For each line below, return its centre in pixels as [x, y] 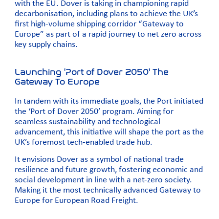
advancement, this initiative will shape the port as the [109, 132]
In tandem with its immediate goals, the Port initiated [109, 101]
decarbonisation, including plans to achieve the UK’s [106, 14]
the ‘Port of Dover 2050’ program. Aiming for [94, 111]
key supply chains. [47, 45]
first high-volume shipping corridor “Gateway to [99, 24]
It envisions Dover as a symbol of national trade [99, 160]
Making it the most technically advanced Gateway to [108, 190]
